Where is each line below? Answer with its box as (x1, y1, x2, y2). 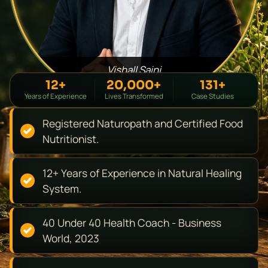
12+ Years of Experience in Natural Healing (42, 166, 242, 181)
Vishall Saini (107, 63, 161, 77)
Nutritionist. (42, 132, 99, 147)
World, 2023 (42, 231, 99, 246)
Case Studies (191, 92, 234, 101)
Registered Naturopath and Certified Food (42, 116, 243, 131)
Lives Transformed (104, 92, 163, 101)
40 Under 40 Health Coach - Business (42, 215, 221, 230)
